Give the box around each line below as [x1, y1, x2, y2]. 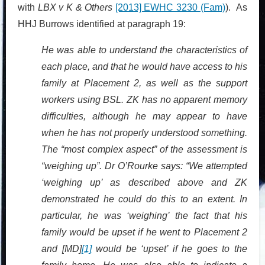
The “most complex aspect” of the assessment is [41, 144, 247, 154]
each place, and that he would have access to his [41, 61, 247, 72]
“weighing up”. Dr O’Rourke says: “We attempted [41, 160, 247, 171]
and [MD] [41, 243, 82, 254]
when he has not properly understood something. [41, 127, 247, 138]
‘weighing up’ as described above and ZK [41, 177, 247, 188]
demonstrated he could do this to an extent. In [41, 193, 247, 204]
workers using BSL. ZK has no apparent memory [41, 94, 247, 105]
